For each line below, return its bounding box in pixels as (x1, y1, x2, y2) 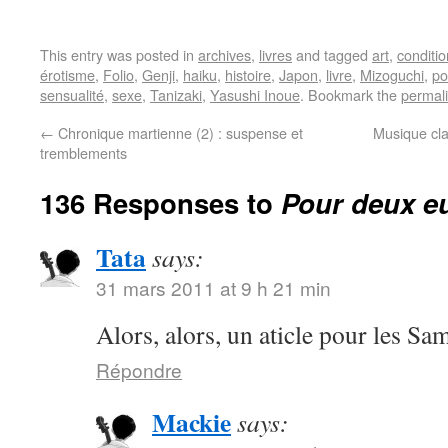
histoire (225, 63, 271, 85)
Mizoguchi (360, 63, 424, 85)
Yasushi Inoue (210, 83, 300, 105)
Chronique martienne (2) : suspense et (54, 121, 303, 143)
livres (259, 43, 292, 65)
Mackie (152, 402, 231, 441)
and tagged (292, 43, 372, 65)
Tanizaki (150, 83, 202, 105)
